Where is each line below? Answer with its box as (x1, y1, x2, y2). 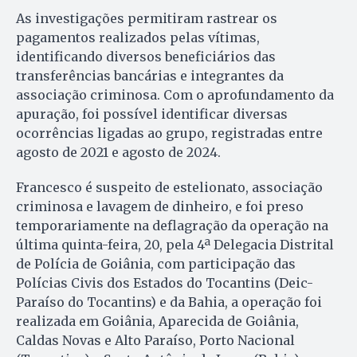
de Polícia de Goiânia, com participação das (16, 256, 296, 273)
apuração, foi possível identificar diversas (16, 106, 288, 123)
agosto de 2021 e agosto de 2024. (16, 144, 221, 161)
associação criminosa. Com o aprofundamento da (16, 87, 334, 104)
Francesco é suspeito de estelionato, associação (16, 179, 323, 196)
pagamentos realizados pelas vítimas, (16, 29, 260, 46)
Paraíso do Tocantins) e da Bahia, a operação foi (16, 294, 322, 311)
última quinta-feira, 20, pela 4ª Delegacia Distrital (16, 237, 334, 253)
